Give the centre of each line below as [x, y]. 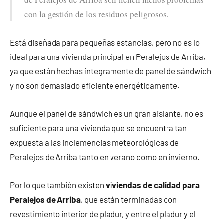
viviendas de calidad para [153, 185]
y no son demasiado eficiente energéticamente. [95, 85]
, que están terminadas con [129, 199]
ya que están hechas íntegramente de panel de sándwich [111, 71]
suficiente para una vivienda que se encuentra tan [98, 128]
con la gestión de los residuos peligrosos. [96, 14]
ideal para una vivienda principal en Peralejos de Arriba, [108, 56]
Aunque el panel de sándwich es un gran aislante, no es [107, 113]
